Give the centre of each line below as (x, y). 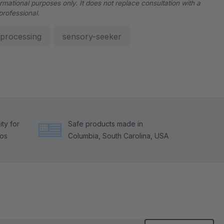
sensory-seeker (92, 36)
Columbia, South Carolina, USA (118, 135)
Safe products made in (105, 123)
